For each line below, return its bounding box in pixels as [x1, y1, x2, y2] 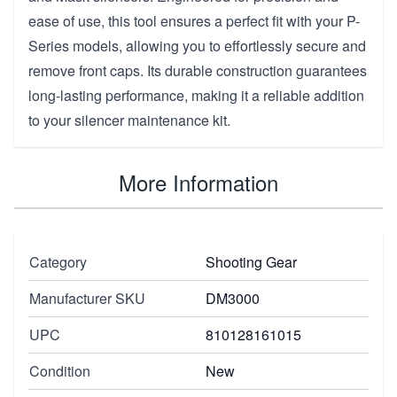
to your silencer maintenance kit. [28, 109, 230, 130]
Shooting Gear [206, 251, 297, 272]
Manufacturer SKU [29, 287, 145, 308]
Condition [29, 360, 90, 381]
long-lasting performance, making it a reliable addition [28, 84, 364, 105]
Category [29, 251, 87, 272]
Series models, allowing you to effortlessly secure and [28, 35, 366, 56]
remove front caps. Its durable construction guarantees [28, 59, 367, 81]
